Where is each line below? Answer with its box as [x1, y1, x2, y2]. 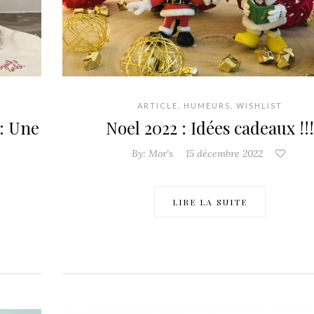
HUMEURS [183, 101, 231, 111]
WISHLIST [235, 101, 282, 111]
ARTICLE [137, 101, 178, 111]
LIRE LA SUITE [172, 196, 247, 208]
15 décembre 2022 [185, 147, 263, 161]
